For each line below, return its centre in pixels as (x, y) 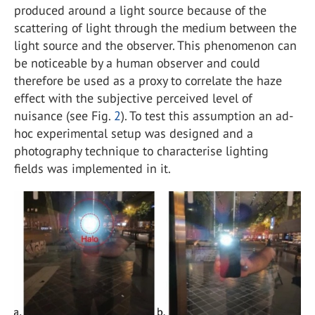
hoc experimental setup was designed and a (134, 133)
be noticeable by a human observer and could (137, 63)
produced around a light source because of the (140, 10)
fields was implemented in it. (92, 168)
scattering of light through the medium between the (155, 28)
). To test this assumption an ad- (207, 116)
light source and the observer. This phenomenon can (155, 45)
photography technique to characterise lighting (141, 151)
